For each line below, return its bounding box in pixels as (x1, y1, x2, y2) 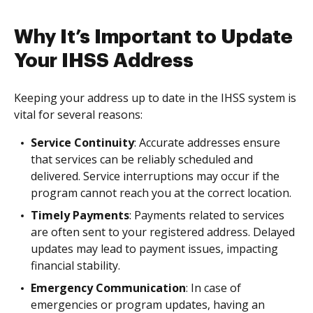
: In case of (186, 280, 241, 296)
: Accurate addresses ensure (134, 135, 280, 150)
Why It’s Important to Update (14, 27, 293, 47)
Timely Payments (31, 208, 129, 223)
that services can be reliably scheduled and (31, 152, 253, 167)
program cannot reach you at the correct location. (31, 185, 291, 201)
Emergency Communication (31, 280, 186, 296)
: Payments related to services (129, 208, 284, 223)
